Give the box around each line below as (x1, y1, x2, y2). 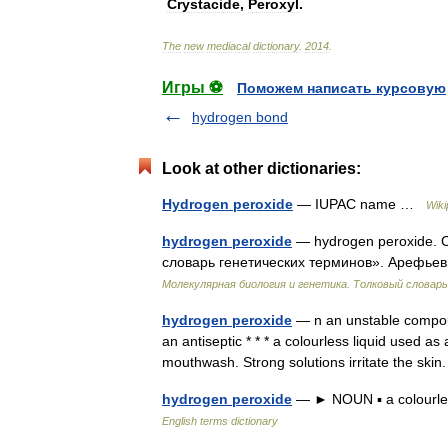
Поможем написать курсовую (237, 80, 446, 96)
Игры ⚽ (162, 79, 223, 96)
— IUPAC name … (293, 196, 426, 212)
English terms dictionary (162, 415, 278, 427)
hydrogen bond (192, 109, 288, 125)
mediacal (207, 40, 250, 52)
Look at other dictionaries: (162, 160, 361, 177)
